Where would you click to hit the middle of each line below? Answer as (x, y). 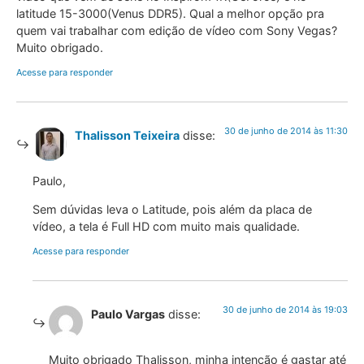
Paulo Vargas (128, 314)
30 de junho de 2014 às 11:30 (286, 130)
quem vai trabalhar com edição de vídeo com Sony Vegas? (177, 31)
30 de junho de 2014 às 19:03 (285, 309)
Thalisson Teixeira (127, 135)
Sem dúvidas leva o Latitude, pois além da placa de (172, 210)
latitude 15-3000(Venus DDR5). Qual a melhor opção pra (170, 14)
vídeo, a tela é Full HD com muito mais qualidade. (166, 227)
